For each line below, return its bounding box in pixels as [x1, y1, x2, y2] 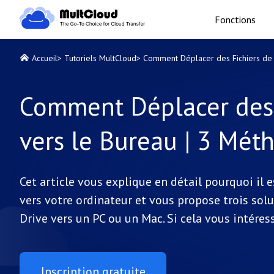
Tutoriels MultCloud [64, 53, 136, 64]
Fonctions [214, 13, 256, 26]
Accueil [32, 53, 57, 64]
